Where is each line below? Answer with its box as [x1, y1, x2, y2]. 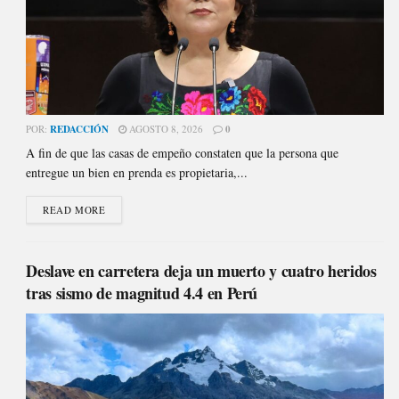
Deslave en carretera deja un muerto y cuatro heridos [26, 258, 377, 282]
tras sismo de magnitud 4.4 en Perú [26, 281, 258, 305]
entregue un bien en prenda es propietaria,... [26, 163, 248, 181]
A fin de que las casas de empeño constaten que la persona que [26, 143, 339, 161]
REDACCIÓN [50, 121, 110, 136]
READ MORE [43, 202, 106, 216]
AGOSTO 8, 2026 [126, 121, 204, 135]
